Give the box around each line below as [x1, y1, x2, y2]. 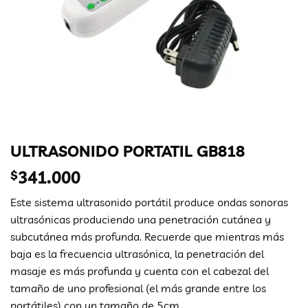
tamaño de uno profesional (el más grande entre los [10, 281, 266, 296]
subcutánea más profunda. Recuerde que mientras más [10, 230, 284, 244]
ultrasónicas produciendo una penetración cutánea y [10, 212, 271, 227]
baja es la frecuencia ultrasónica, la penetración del [10, 247, 264, 261]
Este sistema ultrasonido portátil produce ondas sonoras [10, 195, 288, 210]
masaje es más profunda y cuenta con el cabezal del [10, 264, 269, 278]
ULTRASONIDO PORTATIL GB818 [10, 141, 245, 162]
